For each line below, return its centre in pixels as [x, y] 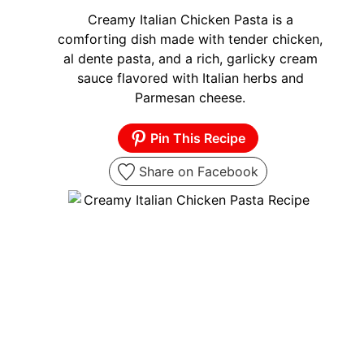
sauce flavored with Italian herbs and [190, 78]
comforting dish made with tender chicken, [190, 39]
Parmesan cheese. [190, 97]
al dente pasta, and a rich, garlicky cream [190, 58]
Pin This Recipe [197, 138]
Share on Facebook [196, 171]
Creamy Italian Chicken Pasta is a [190, 19]
